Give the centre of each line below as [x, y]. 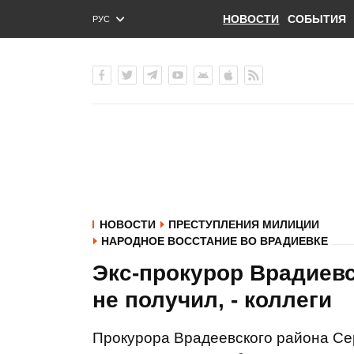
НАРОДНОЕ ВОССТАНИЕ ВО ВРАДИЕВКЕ [215, 241]
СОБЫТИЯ [316, 19]
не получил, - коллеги [212, 300]
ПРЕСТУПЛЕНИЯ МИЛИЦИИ [244, 224]
